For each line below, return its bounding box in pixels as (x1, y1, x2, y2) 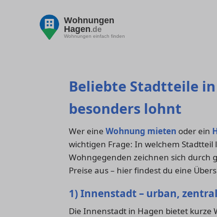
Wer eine (69, 125, 106, 137)
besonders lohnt (69, 99, 182, 118)
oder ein (176, 125, 212, 137)
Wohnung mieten (106, 125, 176, 137)
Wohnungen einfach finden (64, 33, 125, 39)
